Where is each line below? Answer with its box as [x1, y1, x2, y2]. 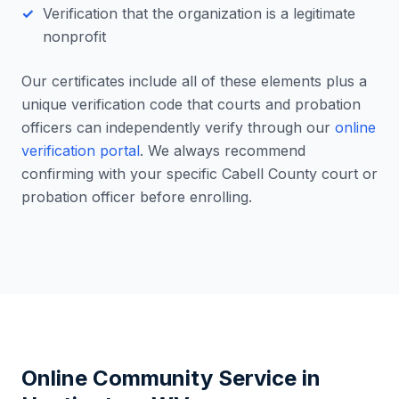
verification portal [21, 142, 140, 159]
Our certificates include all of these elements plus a [21, 72, 367, 90]
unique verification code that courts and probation [21, 95, 361, 113]
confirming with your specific [21, 165, 222, 183]
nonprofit [43, 28, 106, 45]
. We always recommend [140, 142, 305, 159]
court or [317, 165, 378, 183]
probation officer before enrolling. [21, 188, 252, 206]
